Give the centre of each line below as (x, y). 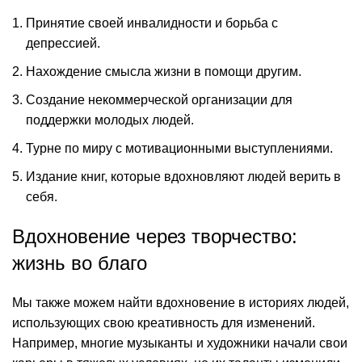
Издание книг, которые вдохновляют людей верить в (183, 177)
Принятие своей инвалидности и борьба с (152, 23)
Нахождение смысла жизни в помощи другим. (164, 72)
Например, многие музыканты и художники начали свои (180, 343)
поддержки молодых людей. (110, 120)
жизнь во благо (80, 263)
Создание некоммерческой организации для (159, 100)
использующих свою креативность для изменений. (164, 323)
